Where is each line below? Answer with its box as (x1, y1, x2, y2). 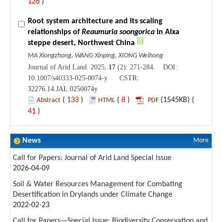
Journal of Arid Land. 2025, (28, 63, 109, 71)
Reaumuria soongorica (82, 28, 155, 36)
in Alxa (155, 28, 179, 36)
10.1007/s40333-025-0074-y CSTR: (28, 74, 139, 82)
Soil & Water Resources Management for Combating (13, 180, 182, 188)
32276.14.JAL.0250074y (28, 85, 98, 93)
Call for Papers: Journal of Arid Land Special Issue (13, 154, 171, 162)
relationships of (28, 28, 82, 36)
